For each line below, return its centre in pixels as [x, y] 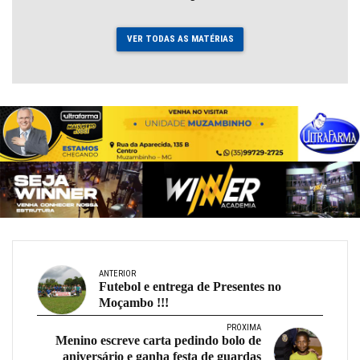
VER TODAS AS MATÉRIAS [180, 39]
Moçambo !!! [134, 302]
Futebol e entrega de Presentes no [190, 286]
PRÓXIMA [244, 327]
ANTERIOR [117, 273]
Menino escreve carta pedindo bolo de [158, 340]
